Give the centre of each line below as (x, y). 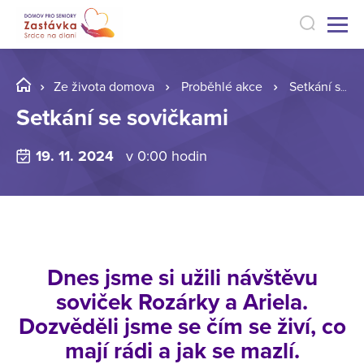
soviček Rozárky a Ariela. (182, 303)
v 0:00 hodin (166, 156)
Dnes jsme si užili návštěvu (182, 278)
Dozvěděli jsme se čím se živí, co (182, 327)
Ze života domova (104, 87)
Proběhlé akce (222, 87)
